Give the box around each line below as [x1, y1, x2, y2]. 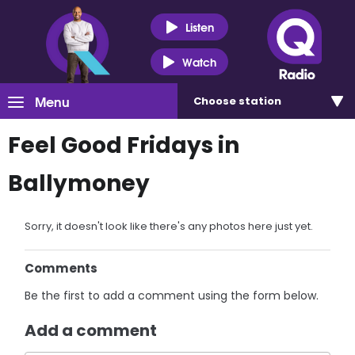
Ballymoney [8, 168, 150, 199]
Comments [25, 260, 98, 277]
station [239, 94, 281, 109]
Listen [185, 17, 214, 36]
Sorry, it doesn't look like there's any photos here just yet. [25, 219, 314, 234]
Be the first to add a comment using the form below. [25, 288, 319, 303]
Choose [193, 94, 239, 109]
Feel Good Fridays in [8, 130, 239, 161]
